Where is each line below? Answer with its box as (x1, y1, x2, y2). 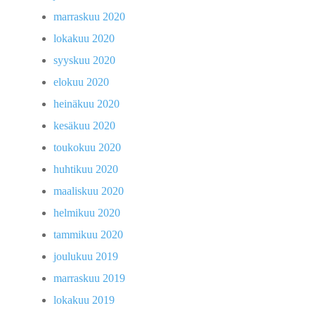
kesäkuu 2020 (53, 120, 115, 132)
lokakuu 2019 (53, 294, 115, 307)
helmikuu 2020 (53, 207, 120, 219)
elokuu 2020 (53, 76, 109, 89)
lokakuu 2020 (53, 32, 115, 45)
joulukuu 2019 (53, 250, 118, 263)
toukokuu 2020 (53, 141, 121, 154)
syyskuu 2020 (53, 54, 115, 67)
